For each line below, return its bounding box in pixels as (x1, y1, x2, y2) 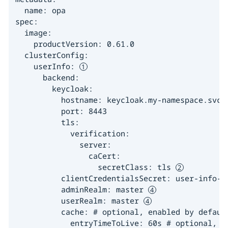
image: (15, 27, 52, 38)
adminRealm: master (15, 184, 148, 194)
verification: (15, 128, 130, 138)
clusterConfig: (15, 49, 89, 60)
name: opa (15, 5, 66, 15)
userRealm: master (15, 195, 144, 206)
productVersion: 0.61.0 (15, 38, 134, 49)
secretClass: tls (15, 161, 176, 172)
